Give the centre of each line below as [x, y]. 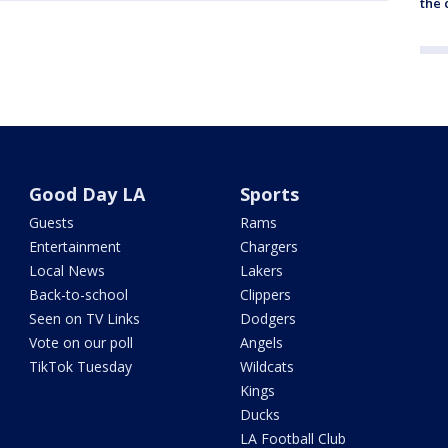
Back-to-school [79, 294]
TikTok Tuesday [81, 366]
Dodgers [267, 318]
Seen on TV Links [85, 318]
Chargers [268, 246]
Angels [261, 342]
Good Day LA [87, 194]
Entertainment [75, 246]
